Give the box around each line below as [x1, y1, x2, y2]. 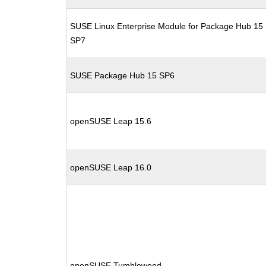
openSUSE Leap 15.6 [70, 116, 152, 126]
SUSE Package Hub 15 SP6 [70, 71, 175, 80]
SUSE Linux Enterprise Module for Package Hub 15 [70, 21, 264, 31]
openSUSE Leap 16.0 [70, 163, 152, 172]
